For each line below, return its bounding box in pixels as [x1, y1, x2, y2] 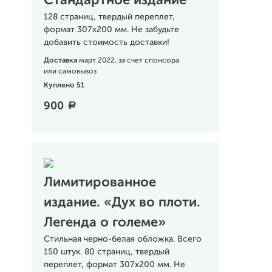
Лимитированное [43, 176, 156, 189]
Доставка [43, 57, 79, 64]
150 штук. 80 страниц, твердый [43, 248, 169, 256]
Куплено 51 [43, 82, 84, 89]
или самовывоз [43, 68, 97, 75]
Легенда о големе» [43, 216, 166, 229]
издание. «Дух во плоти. [43, 196, 200, 209]
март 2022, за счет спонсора [78, 57, 179, 64]
